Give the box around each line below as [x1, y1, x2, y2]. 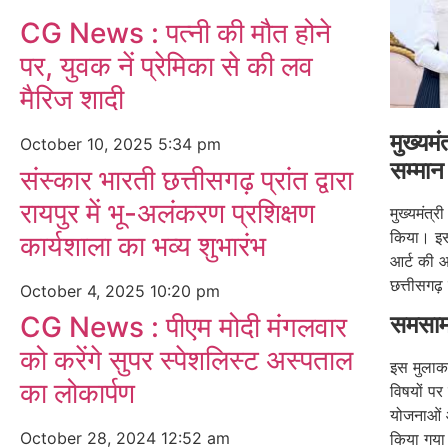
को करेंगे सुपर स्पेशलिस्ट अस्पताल [20, 343, 353, 377]
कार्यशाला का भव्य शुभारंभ [20, 229, 266, 263]
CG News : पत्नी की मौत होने [20, 16, 331, 50]
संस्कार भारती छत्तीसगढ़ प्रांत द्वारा [20, 163, 353, 197]
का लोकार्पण [20, 376, 135, 410]
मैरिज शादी [20, 82, 124, 116]
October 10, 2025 [20, 134, 158, 154]
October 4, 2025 [20, 281, 150, 301]
